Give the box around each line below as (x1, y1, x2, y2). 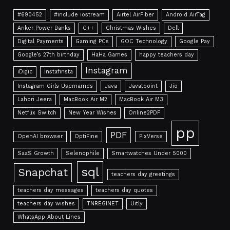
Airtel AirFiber (117, 11, 155, 18)
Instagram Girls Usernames (17, 82, 93, 89)
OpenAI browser (17, 132, 63, 140)
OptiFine (74, 132, 99, 140)
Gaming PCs (75, 37, 109, 45)
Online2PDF (128, 109, 161, 116)
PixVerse (139, 132, 163, 140)
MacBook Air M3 (119, 95, 164, 103)
